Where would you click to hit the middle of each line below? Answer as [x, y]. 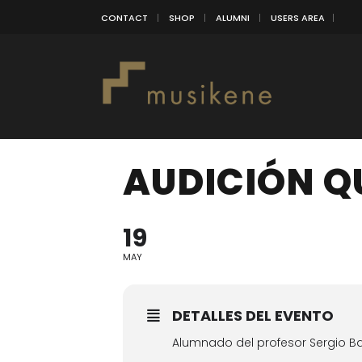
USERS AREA [298, 17]
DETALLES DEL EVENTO [253, 316]
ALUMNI [233, 17]
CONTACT [124, 17]
